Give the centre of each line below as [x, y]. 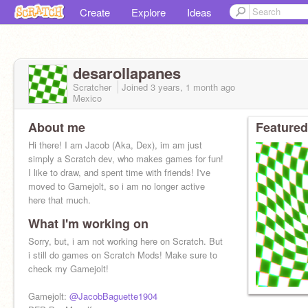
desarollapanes [127, 73]
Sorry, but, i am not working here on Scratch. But [125, 241]
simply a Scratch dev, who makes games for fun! [126, 158]
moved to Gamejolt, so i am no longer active [117, 186]
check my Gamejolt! [68, 268]
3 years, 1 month [184, 87]
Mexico [87, 98]
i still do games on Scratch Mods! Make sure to [123, 255]
